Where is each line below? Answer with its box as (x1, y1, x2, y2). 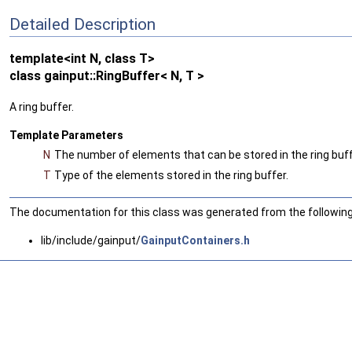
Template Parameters (9, 128, 123, 141)
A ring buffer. (9, 100, 74, 113)
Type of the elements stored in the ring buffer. (54, 168, 288, 181)
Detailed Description (9, 14, 156, 34)
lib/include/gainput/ (41, 233, 141, 247)
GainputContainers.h (141, 233, 250, 247)
